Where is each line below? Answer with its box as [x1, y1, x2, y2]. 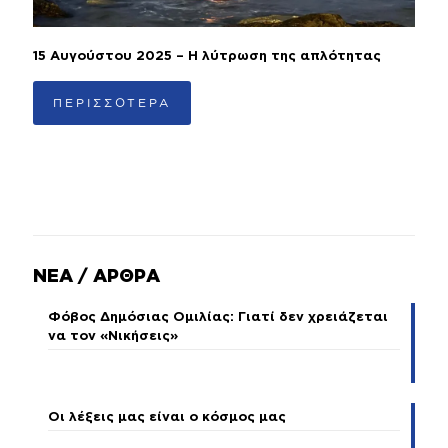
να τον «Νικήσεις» [48, 330, 178, 344]
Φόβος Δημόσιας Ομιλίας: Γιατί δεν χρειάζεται [48, 311, 388, 325]
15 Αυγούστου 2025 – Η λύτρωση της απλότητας [33, 50, 381, 64]
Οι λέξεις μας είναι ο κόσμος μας [48, 411, 286, 425]
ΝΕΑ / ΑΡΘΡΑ [33, 268, 160, 287]
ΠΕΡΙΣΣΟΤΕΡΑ [53, 96, 171, 110]
